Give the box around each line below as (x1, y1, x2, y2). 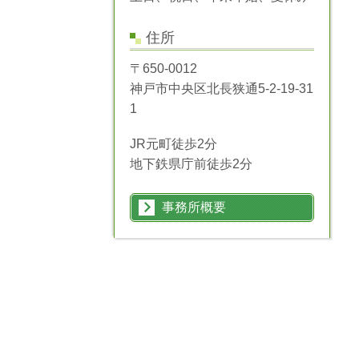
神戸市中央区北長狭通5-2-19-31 (130, 82, 313, 96)
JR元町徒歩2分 (130, 137, 217, 151)
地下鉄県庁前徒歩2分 (130, 157, 252, 171)
